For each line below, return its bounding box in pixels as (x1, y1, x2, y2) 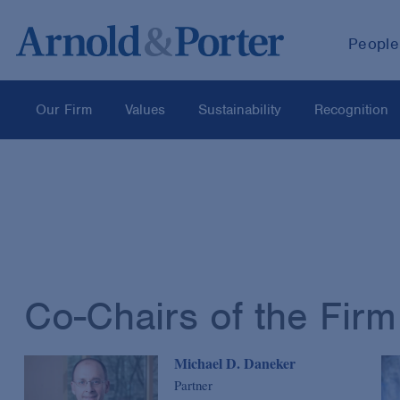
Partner (174, 376, 212, 395)
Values (125, 101, 165, 119)
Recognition (314, 101, 388, 119)
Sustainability (198, 101, 281, 119)
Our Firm (36, 101, 92, 119)
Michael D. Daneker (174, 353, 296, 374)
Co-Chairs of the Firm (24, 291, 396, 340)
